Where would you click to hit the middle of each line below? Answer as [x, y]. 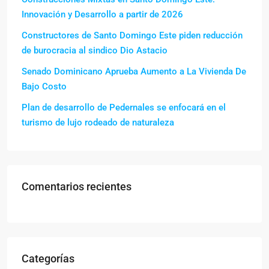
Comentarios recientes [77, 187]
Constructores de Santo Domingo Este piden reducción [132, 36]
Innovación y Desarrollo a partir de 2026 [102, 15]
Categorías [48, 259]
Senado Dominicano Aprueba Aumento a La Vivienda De [134, 72]
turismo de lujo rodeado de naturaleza [98, 123]
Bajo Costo [44, 87]
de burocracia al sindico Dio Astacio [95, 51]
